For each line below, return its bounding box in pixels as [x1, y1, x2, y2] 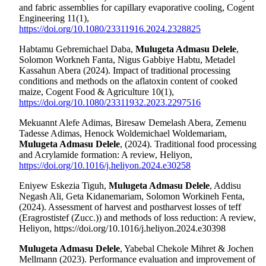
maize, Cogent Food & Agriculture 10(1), [19, 87, 174, 97]
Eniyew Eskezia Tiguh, [19, 180, 109, 191]
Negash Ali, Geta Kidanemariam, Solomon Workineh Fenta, [19, 191, 245, 202]
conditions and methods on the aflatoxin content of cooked [19, 76, 237, 87]
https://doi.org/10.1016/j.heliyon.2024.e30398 [54, 223, 226, 234]
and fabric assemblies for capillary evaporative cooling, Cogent [19, 2, 254, 13]
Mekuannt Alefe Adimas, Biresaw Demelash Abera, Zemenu [19, 118, 246, 128]
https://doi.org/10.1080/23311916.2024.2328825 [19, 24, 201, 34]
